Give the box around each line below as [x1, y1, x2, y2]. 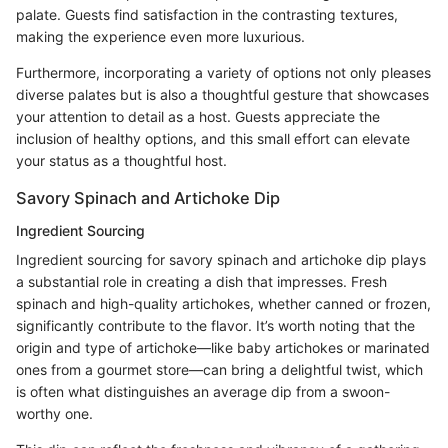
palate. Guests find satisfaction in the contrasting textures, [16, 6, 398, 24]
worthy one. [16, 404, 93, 422]
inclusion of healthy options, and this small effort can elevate [16, 130, 410, 148]
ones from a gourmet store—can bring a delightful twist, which [16, 360, 423, 378]
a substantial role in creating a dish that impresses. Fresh [16, 272, 387, 290]
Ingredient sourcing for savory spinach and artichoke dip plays [16, 250, 426, 268]
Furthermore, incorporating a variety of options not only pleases [16, 64, 431, 82]
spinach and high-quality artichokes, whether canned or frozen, [16, 294, 431, 312]
